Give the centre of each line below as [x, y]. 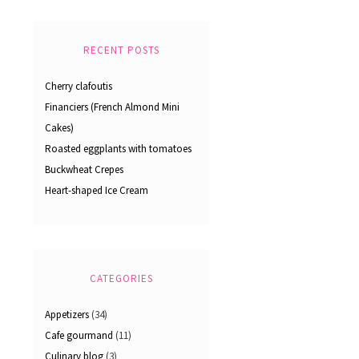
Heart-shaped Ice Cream [97, 191]
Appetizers [67, 315]
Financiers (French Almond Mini [112, 107]
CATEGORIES [121, 279]
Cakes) [59, 128]
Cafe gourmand [79, 336]
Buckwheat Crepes [84, 170]
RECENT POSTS [121, 50]
